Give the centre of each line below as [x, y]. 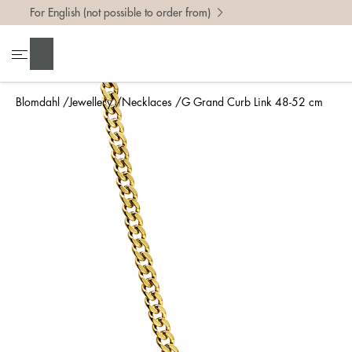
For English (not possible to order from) [120, 13]
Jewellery [91, 102]
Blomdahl [38, 102]
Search [55, 53]
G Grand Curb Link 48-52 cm [252, 102]
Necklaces [147, 102]
